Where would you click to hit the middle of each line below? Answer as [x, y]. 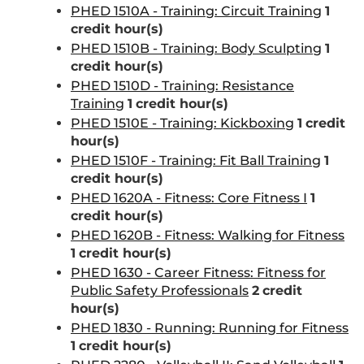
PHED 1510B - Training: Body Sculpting [196, 48]
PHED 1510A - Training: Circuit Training [196, 11]
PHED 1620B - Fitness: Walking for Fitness [208, 235]
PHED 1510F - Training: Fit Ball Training [196, 160]
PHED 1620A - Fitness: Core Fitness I [189, 198]
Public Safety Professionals [160, 290]
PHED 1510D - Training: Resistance [182, 86]
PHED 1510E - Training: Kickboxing [182, 123]
